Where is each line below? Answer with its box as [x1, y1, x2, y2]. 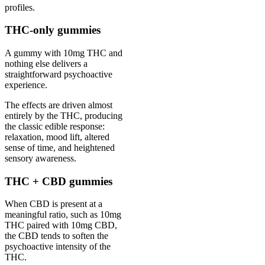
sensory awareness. [5, 153, 76, 163]
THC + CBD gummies [5, 174, 112, 188]
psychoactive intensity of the [5, 241, 111, 252]
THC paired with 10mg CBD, [5, 220, 117, 231]
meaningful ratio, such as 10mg [5, 209, 121, 220]
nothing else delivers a [5, 58, 88, 69]
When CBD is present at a [5, 199, 102, 209]
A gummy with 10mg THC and [5, 47, 122, 58]
